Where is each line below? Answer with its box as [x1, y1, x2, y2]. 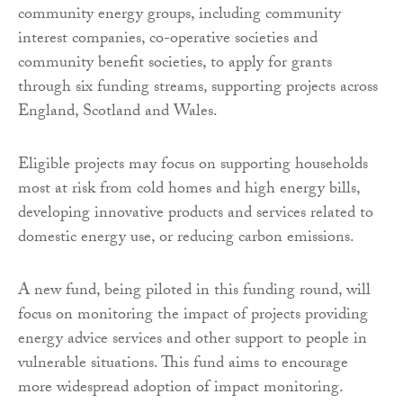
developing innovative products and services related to [18, 200, 373, 228]
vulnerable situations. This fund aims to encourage [18, 350, 348, 379]
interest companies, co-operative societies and [18, 25, 318, 54]
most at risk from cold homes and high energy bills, [18, 175, 360, 204]
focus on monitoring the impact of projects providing [18, 301, 368, 330]
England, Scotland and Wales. [18, 98, 218, 127]
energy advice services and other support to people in [18, 326, 367, 354]
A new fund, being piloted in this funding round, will [18, 277, 371, 306]
